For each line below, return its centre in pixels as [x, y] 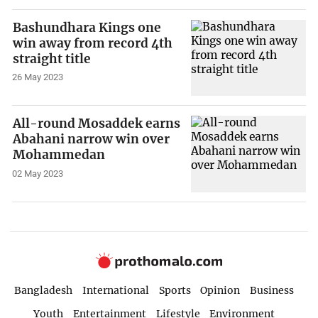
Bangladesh [43, 290]
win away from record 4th [93, 43]
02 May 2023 [38, 174]
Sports [175, 290]
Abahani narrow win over [92, 139]
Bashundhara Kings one [87, 27]
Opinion [220, 290]
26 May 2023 [38, 77]
